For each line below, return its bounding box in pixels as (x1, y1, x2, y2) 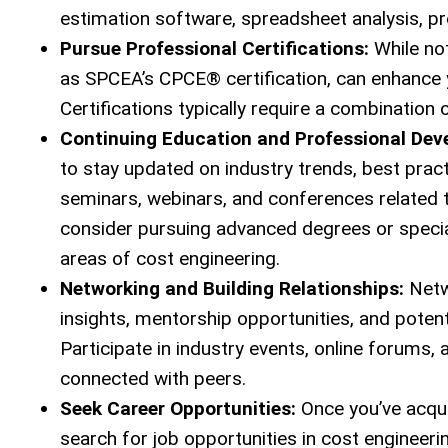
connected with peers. (60, 367, 246, 390)
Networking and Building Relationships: (60, 277, 404, 300)
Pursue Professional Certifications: (60, 37, 369, 60)
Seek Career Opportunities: (60, 397, 296, 420)
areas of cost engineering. (60, 247, 280, 270)
